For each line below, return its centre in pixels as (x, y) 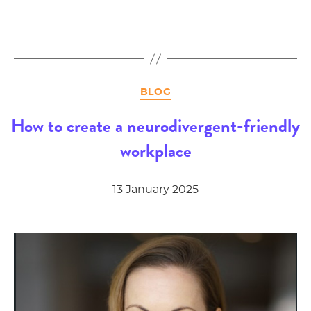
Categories (185, 90)
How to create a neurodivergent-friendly (155, 126)
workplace (155, 151)
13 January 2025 (155, 189)
